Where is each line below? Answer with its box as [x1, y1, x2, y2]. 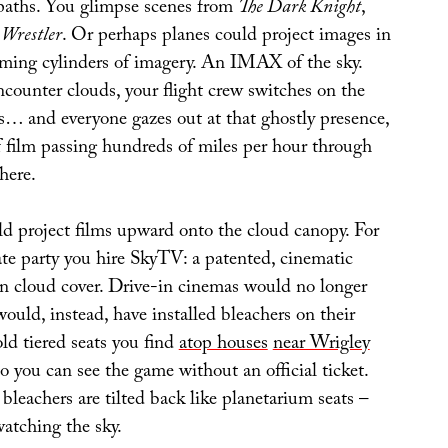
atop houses [178, 329, 268, 362]
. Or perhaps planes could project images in [61, 20, 391, 53]
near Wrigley [272, 329, 370, 362]
